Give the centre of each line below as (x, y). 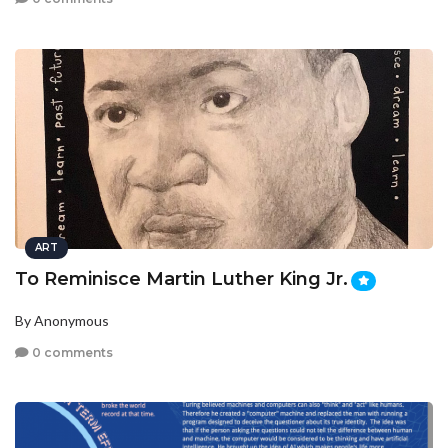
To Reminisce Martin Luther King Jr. (181, 278)
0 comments (71, 352)
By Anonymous (62, 321)
